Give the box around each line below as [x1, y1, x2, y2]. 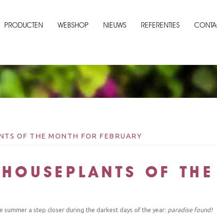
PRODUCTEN [4, 20, 44, 30]
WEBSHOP [58, 20, 89, 30]
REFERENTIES [141, 20, 180, 30]
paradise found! [168, 206, 213, 213]
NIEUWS [103, 20, 127, 30]
